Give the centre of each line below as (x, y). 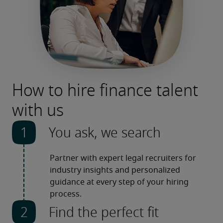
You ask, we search (105, 132)
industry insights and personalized (115, 170)
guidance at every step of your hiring (119, 182)
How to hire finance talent (105, 90)
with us (38, 110)
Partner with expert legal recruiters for (123, 158)
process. (66, 194)
